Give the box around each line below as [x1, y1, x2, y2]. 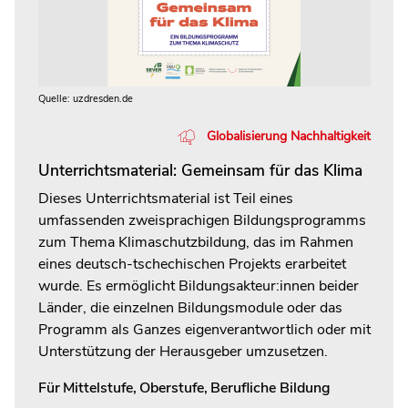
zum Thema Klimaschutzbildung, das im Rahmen [37, 231, 353, 252]
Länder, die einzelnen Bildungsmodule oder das [37, 297, 342, 318]
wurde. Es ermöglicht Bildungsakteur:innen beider [37, 275, 359, 296]
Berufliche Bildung [209, 377, 331, 398]
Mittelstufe [62, 377, 133, 398]
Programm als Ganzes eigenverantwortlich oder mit [37, 319, 371, 340]
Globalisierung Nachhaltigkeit [206, 127, 371, 146]
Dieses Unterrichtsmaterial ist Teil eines [37, 188, 293, 209]
